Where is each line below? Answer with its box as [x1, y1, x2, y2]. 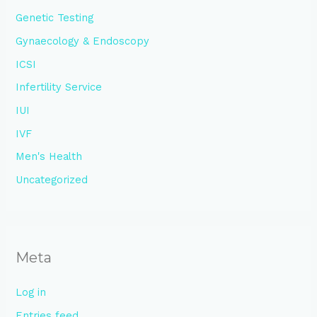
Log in [16, 286, 47, 299]
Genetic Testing [16, 11, 94, 25]
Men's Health [16, 150, 83, 163]
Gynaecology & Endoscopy [16, 35, 150, 48]
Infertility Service [16, 81, 103, 94]
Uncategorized [16, 173, 88, 186]
